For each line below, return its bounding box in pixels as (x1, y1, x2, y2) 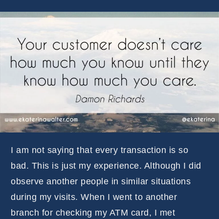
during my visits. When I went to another (11, 192, 177, 202)
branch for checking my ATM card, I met (11, 207, 175, 218)
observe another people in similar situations (11, 176, 191, 186)
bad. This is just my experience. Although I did (11, 160, 201, 171)
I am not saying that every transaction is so (11, 145, 189, 155)
